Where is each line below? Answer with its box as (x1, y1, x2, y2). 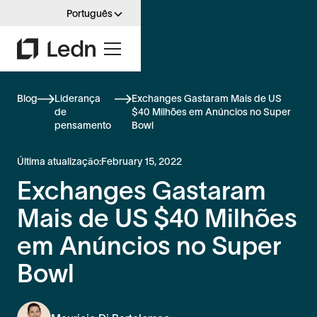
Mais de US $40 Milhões (17, 203, 297, 232)
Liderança (54, 92, 100, 104)
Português (67, 8, 113, 19)
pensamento (54, 119, 111, 131)
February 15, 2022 (101, 155, 182, 167)
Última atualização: (17, 155, 101, 167)
